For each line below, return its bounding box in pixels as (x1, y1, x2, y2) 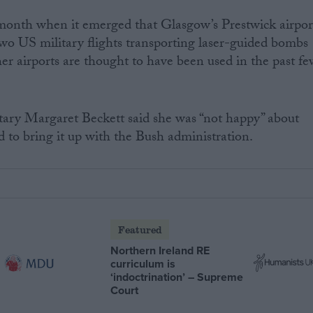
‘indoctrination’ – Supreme (110, 268, 244, 285)
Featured (117, 222, 162, 236)
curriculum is (110, 255, 176, 272)
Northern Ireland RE (110, 242, 210, 259)
